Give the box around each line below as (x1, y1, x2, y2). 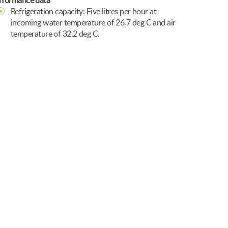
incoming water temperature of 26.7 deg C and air (11, 19, 176, 27)
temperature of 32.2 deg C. (11, 30, 100, 38)
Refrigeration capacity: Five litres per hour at (11, 8, 157, 16)
